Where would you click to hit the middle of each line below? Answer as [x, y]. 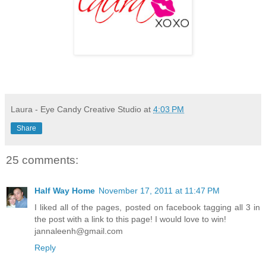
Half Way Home [65, 191]
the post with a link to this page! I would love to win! [130, 219]
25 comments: [42, 160]
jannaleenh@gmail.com [79, 231]
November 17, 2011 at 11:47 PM [159, 191]
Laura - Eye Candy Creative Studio [76, 109]
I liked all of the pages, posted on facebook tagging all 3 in [147, 208]
